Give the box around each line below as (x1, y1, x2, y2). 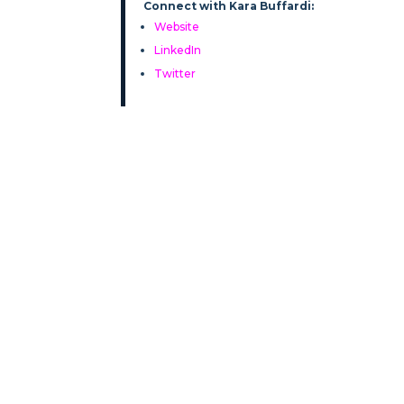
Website (154, 19, 200, 33)
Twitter (154, 66, 197, 80)
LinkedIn (154, 42, 202, 57)
